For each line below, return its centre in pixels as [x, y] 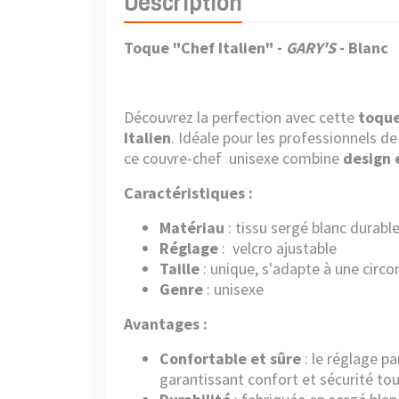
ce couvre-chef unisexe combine [233, 158]
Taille [179, 269]
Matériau [192, 228]
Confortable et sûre [230, 358]
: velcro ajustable [277, 248]
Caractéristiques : [188, 193]
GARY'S [311, 48]
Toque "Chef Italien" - [205, 48]
